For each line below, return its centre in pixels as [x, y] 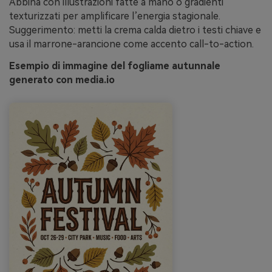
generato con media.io [62, 80]
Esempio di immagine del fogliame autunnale [115, 66]
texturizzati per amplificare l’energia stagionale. [115, 16]
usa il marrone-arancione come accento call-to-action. [131, 44]
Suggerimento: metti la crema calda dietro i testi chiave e [135, 30]
